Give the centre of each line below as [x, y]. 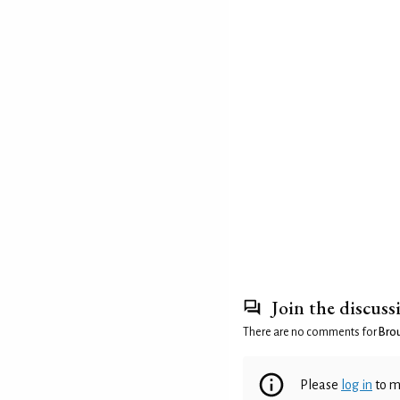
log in [357, 385]
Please [321, 385]
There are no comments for [311, 333]
